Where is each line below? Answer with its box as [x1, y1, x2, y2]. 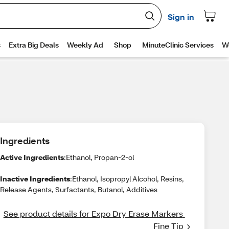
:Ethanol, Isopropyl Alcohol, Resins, [70, 174, 184, 184]
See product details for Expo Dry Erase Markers [3, 208, 183, 219]
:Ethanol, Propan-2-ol [63, 152, 134, 162]
